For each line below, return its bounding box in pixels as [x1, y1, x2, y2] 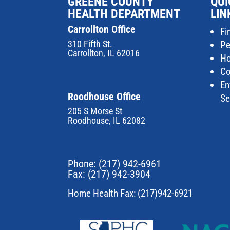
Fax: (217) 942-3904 [68, 167, 150, 180]
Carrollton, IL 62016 [68, 47, 140, 59]
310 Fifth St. [68, 38, 112, 49]
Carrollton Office [68, 23, 136, 35]
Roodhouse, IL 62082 [68, 114, 145, 126]
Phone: [68, 157, 99, 170]
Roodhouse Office [68, 90, 141, 103]
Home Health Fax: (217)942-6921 [68, 187, 193, 199]
